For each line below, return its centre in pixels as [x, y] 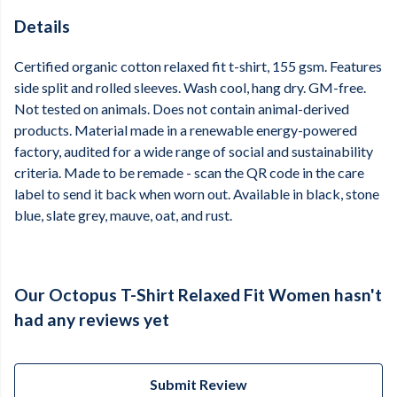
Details [42, 26]
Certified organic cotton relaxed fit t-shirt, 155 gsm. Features [198, 66]
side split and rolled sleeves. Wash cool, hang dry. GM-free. [190, 88]
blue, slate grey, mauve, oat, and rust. [123, 215]
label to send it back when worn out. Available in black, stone [197, 194]
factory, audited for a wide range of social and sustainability [194, 152]
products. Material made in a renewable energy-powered [186, 130]
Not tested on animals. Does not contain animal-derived [182, 109]
